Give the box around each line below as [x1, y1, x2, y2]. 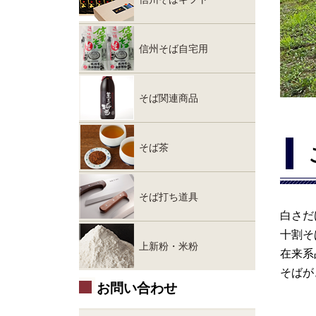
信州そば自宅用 [139, 42, 208, 54]
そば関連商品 [139, 92, 198, 104]
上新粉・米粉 [139, 240, 198, 252]
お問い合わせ [97, 280, 177, 296]
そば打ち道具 [139, 190, 198, 202]
